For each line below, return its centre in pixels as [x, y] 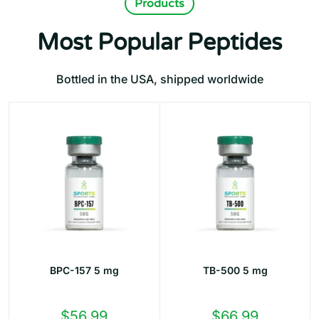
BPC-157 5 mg [84, 270]
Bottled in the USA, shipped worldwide [159, 79]
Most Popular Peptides [159, 42]
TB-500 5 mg [235, 270]
